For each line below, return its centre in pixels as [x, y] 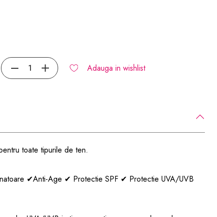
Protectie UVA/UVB [161, 179]
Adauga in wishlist [116, 68]
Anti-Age [49, 179]
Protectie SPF [97, 179]
